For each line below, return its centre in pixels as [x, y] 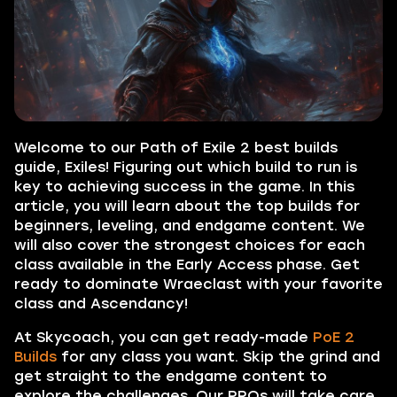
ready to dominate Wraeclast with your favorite [198, 284]
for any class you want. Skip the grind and [218, 357]
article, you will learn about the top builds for [187, 206]
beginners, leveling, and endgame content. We [190, 226]
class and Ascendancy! [101, 304]
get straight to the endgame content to [171, 376]
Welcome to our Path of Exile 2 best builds [176, 148]
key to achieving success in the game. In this [184, 187]
